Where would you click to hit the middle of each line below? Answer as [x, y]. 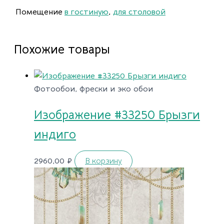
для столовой [139, 12]
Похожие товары [62, 49]
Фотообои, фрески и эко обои [93, 89]
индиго [55, 134]
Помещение [39, 12]
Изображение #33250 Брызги [117, 115]
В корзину [103, 161]
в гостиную [86, 12]
